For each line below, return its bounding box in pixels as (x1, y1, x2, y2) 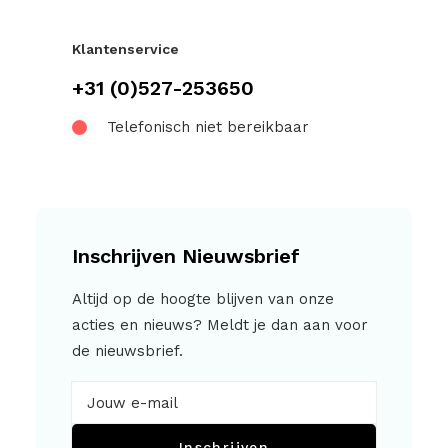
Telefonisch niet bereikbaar (107, 118, 309, 136)
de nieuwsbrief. (72, 342, 183, 360)
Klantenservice (72, 41, 179, 57)
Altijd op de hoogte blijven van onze (72, 290, 334, 308)
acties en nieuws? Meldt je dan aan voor (72, 316, 368, 334)
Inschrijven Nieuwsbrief (72, 244, 300, 268)
